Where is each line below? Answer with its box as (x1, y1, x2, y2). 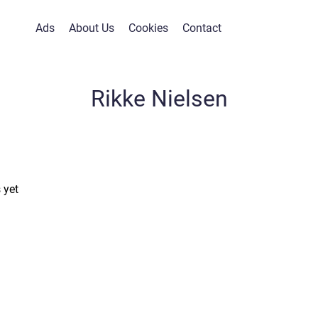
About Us (69, 21, 114, 35)
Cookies (128, 21, 168, 35)
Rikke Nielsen (90, 85, 228, 112)
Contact (182, 21, 221, 35)
